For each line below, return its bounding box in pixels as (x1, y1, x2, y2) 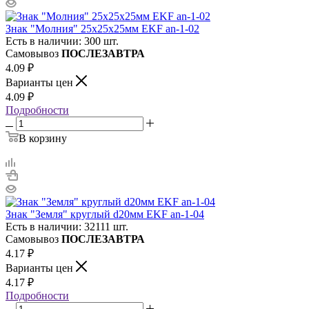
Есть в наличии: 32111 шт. (6, 220, 128, 232)
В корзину (19, 132, 67, 144)
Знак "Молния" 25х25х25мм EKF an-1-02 (6, 22, 199, 34)
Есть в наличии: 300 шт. (6, 34, 119, 47)
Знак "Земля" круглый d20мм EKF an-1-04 (6, 208, 204, 220)
